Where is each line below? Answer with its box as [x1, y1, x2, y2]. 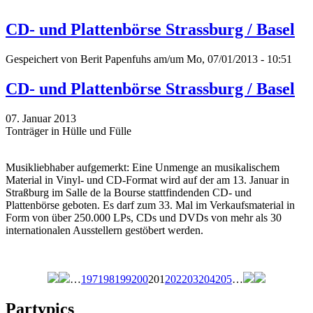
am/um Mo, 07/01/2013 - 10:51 [151, 53, 292, 66]
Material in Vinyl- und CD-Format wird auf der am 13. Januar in [6, 174, 289, 187]
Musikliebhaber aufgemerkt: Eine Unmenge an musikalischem [6, 161, 279, 174]
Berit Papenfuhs [80, 53, 151, 66]
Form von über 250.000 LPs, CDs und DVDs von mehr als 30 [6, 212, 282, 224]
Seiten [6, 286, 50, 305]
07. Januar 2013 [6, 112, 76, 125]
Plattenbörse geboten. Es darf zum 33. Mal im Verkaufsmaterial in [6, 199, 295, 212]
